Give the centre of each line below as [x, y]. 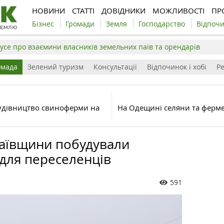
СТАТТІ [83, 10]
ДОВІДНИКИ [123, 10]
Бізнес [43, 24]
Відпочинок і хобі [177, 67]
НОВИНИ [48, 10]
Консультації [115, 67]
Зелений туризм [55, 67]
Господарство [162, 24]
